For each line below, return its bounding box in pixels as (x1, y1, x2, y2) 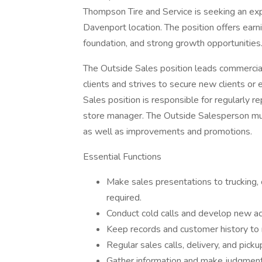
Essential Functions (83, 150, 161, 163)
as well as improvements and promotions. (83, 125, 252, 138)
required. (106, 191, 142, 204)
